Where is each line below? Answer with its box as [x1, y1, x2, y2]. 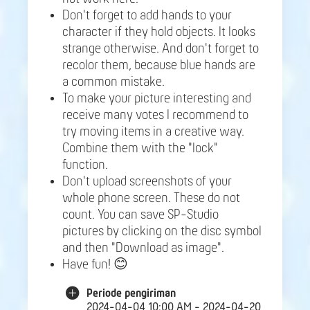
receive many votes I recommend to [62, 108, 248, 122]
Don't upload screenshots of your [62, 174, 232, 189]
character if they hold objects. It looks [62, 25, 255, 39]
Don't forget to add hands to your [62, 8, 232, 23]
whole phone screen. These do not [62, 191, 240, 206]
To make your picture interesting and [62, 91, 251, 106]
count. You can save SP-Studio [62, 208, 219, 222]
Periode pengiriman [86, 286, 176, 300]
